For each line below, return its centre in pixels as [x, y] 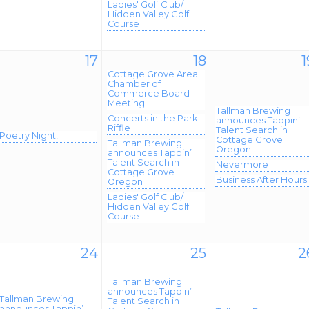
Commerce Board [149, 93]
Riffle [119, 128]
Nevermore [242, 165]
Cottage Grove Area [153, 74]
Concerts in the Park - [155, 118]
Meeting [126, 103]
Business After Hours [261, 180]
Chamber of [134, 84]
